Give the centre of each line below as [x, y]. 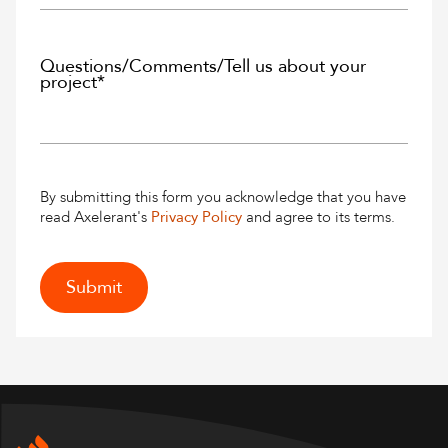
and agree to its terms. [318, 217]
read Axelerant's [95, 217]
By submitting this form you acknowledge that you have [223, 197]
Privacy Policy [196, 217]
